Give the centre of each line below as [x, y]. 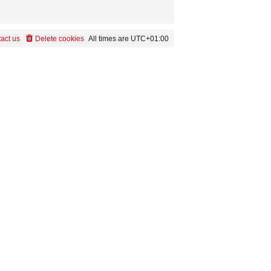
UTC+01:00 [150, 39]
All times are [109, 39]
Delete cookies [60, 39]
